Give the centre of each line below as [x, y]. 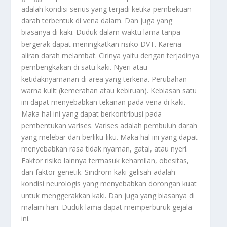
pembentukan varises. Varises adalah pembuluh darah [109, 125]
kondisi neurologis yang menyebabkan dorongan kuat [109, 183]
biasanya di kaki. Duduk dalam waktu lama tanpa [101, 32]
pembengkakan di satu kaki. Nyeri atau [85, 67]
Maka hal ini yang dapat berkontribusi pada [92, 113]
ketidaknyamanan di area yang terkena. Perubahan [104, 79]
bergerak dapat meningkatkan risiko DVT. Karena [102, 44]
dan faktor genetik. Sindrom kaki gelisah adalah [99, 172]
